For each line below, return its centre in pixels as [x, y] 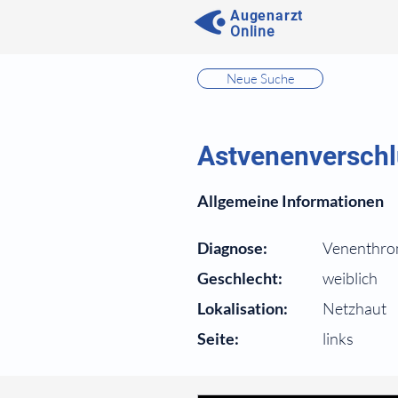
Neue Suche [260, 79]
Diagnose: [232, 248]
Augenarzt [267, 16]
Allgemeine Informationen [291, 201]
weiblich [350, 278]
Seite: [218, 338]
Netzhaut [354, 308]
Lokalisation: [243, 308]
